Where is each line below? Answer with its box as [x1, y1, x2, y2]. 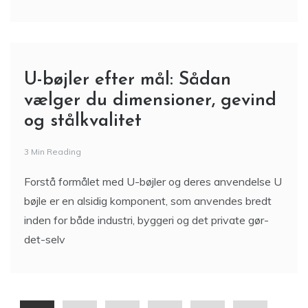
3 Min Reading [24, 148, 81, 159]
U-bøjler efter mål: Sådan [24, 73, 231, 92]
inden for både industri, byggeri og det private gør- [24, 215, 269, 230]
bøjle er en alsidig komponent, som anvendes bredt [24, 196, 272, 210]
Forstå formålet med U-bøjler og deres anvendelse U [24, 177, 282, 191]
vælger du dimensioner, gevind [24, 93, 276, 113]
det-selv [24, 234, 65, 249]
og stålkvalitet [24, 114, 142, 133]
